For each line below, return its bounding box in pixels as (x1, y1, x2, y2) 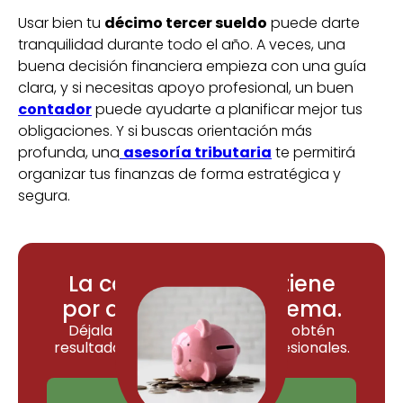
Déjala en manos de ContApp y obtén (68, 319, 335, 341)
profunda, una (18, 141, 120, 163)
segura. (18, 184, 70, 206)
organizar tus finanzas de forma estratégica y (18, 163, 341, 184)
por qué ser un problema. (61, 293, 342, 324)
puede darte (267, 12, 360, 33)
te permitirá (272, 141, 355, 163)
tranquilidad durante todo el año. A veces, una (18, 33, 345, 55)
